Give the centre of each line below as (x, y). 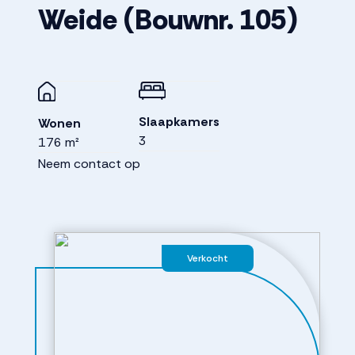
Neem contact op (89, 164)
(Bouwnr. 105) (210, 20)
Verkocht (208, 258)
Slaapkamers (179, 122)
